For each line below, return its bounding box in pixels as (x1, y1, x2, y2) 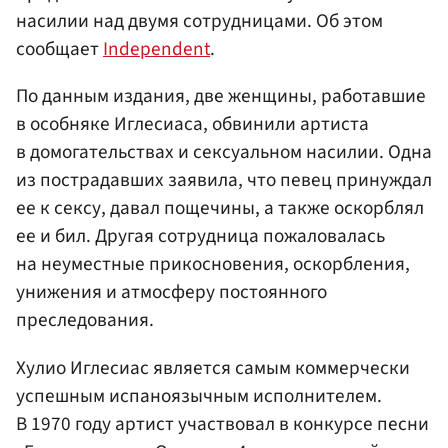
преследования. (16, 306, 154, 335)
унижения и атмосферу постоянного (16, 278, 327, 307)
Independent (103, 35, 210, 64)
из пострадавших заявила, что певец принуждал (16, 166, 432, 195)
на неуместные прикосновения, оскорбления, (16, 250, 410, 279)
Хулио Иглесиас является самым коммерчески (16, 353, 410, 382)
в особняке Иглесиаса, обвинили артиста (16, 110, 369, 139)
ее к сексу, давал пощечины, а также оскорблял (16, 194, 424, 223)
